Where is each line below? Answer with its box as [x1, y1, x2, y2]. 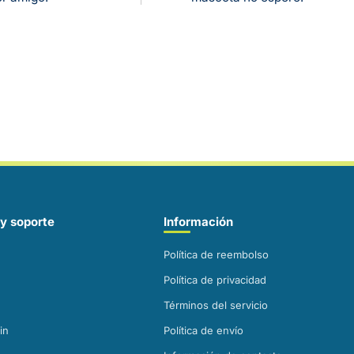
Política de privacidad [163, 273, 266, 286]
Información [163, 214, 233, 229]
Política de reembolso [163, 248, 269, 261]
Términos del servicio [163, 299, 268, 311]
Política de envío [163, 324, 243, 337]
